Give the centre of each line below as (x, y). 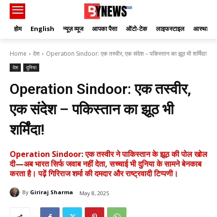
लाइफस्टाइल (170, 29)
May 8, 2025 (94, 193)
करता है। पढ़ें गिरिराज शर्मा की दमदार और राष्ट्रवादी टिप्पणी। (94, 174)
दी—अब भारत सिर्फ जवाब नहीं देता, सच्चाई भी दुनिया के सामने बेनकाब (106, 164)
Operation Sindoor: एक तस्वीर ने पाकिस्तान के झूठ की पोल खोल (108, 154)
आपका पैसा (105, 29)
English (42, 29)
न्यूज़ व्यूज (73, 29)
